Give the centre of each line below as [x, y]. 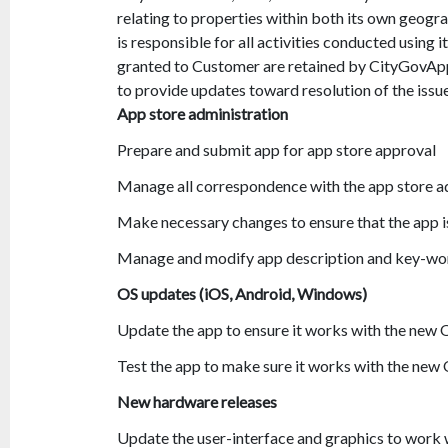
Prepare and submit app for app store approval [276, 150]
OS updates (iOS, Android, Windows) [242, 294]
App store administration [202, 114]
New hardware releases [197, 402]
